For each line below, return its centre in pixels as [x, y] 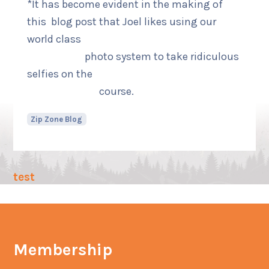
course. [80, 92]
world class [133, 39]
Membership [63, 249]
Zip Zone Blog [57, 119]
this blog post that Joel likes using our [121, 22]
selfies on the [134, 74]
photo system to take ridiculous [133, 57]
